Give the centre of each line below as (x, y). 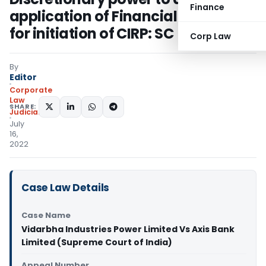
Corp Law (210, 36)
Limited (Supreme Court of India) (97, 242)
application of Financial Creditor (124, 16)
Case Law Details (66, 188)
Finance (207, 7)
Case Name (46, 215)
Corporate (31, 90)
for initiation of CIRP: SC (92, 34)
